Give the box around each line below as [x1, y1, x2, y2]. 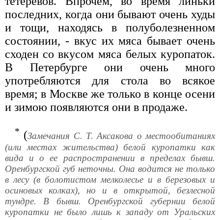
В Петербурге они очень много [5, 60, 215, 74]
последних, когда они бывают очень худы [5, 7, 215, 21]
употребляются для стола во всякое [5, 74, 215, 87]
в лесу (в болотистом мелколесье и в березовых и [5, 174, 215, 185]
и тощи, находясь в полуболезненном [5, 21, 215, 34]
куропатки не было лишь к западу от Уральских [5, 206, 215, 217]
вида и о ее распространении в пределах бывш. [5, 152, 215, 163]
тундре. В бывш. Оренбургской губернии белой [5, 195, 215, 206]
